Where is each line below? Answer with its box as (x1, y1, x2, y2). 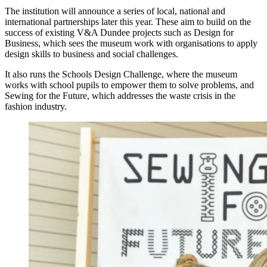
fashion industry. (5, 101, 67, 112)
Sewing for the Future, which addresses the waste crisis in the (5, 91, 235, 101)
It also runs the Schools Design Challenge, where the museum (5, 69, 237, 80)
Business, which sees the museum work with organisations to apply (5, 38, 257, 49)
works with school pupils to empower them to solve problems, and (5, 80, 254, 91)
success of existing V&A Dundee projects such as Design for (5, 27, 234, 38)
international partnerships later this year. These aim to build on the (5, 17, 251, 27)
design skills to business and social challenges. (5, 49, 178, 60)
